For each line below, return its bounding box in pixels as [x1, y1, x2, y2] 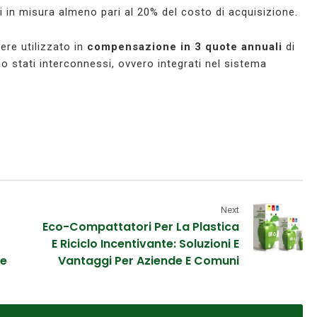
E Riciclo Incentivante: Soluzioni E [52, 236, 240, 253]
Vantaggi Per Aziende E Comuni [58, 253, 240, 270]
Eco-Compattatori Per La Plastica [42, 219, 240, 236]
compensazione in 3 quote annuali [87, 40, 282, 54]
